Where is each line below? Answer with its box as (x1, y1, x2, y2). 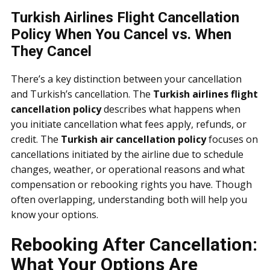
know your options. (11, 208, 98, 221)
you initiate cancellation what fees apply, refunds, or (11, 118, 246, 131)
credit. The (11, 133, 61, 146)
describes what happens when (101, 102, 240, 116)
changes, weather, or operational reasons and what (11, 163, 245, 176)
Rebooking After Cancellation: (11, 234, 257, 255)
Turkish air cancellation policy (61, 133, 206, 146)
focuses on (206, 133, 258, 146)
